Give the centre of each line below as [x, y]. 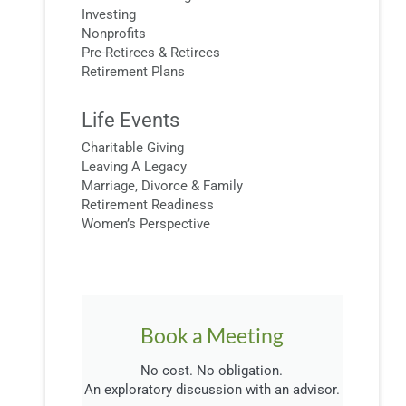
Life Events [130, 121]
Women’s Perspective [146, 224]
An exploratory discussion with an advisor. [212, 390]
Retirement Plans [133, 72]
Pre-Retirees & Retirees [151, 53]
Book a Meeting [212, 336]
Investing [109, 15]
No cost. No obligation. [212, 371]
